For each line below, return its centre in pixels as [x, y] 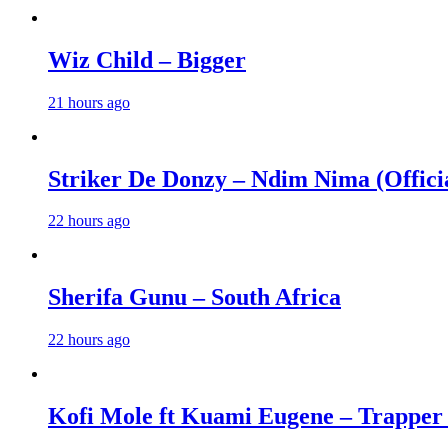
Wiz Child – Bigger [147, 59]
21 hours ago [89, 102]
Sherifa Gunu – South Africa [194, 297]
